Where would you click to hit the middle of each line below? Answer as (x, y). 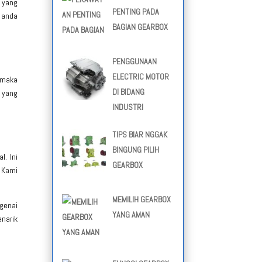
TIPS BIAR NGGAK (139, 135)
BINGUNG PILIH (135, 150)
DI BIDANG (128, 92)
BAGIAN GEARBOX (140, 27)
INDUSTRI (127, 107)
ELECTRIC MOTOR (140, 77)
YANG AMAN (131, 214)
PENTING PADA (135, 12)
